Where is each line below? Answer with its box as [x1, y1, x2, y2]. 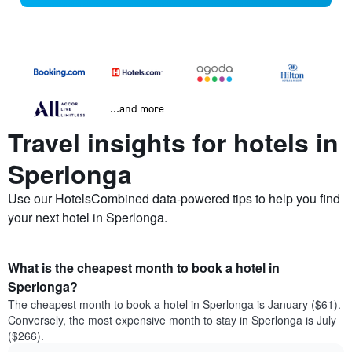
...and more [110, 101, 164, 115]
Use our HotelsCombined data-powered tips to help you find [8, 189, 340, 208]
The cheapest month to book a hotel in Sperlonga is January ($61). [8, 296, 341, 313]
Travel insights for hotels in [8, 124, 339, 161]
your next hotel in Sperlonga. [8, 208, 167, 227]
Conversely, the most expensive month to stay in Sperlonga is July [8, 312, 336, 328]
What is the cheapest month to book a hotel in [8, 258, 280, 277]
